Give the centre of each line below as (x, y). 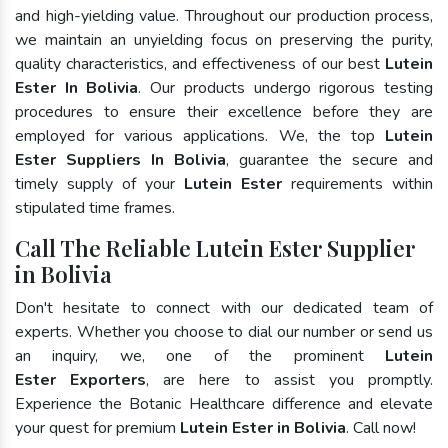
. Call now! (381, 427)
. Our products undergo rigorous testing (286, 87)
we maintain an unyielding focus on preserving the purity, (224, 39)
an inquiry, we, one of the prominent (200, 355)
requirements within (357, 183)
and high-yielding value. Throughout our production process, (224, 15)
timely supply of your (99, 183)
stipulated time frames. (95, 207)
